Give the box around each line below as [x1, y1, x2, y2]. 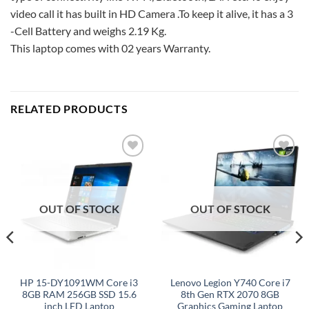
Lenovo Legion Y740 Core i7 [170, 277, 290, 289]
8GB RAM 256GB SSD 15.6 [21, 289, 137, 301]
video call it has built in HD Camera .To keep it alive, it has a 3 [10, 6, 293, 20]
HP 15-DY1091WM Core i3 [20, 277, 138, 289]
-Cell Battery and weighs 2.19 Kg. [10, 23, 166, 37]
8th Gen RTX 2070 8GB [181, 289, 279, 301]
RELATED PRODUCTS [10, 102, 128, 116]
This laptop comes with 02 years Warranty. [10, 41, 210, 54]
